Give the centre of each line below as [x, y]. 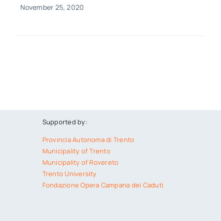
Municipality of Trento [76, 151]
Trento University [69, 173]
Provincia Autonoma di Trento [88, 139]
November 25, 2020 [52, 7]
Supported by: [65, 122]
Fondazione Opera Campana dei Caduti [103, 185]
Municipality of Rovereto [80, 162]
